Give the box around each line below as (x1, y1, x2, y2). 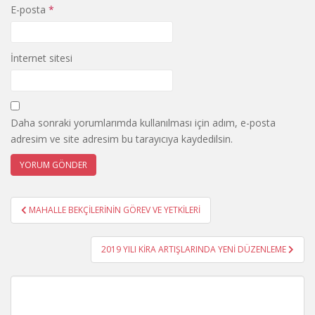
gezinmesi (10, 212, 97, 235)
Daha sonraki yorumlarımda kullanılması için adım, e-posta (11, 116, 276, 129)
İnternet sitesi (11, 51, 72, 65)
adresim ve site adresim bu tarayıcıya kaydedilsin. (11, 132, 233, 146)
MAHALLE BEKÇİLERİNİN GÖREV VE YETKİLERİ (29, 204, 200, 216)
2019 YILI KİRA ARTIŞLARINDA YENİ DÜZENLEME (101, 243, 288, 255)
